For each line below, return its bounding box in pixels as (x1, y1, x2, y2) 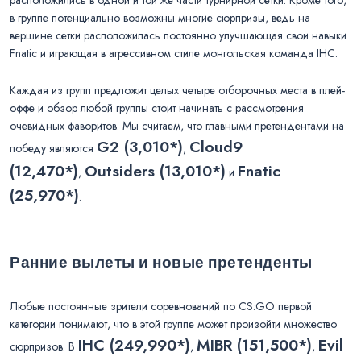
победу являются (10, 139, 97, 156)
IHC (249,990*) (78, 333, 190, 356)
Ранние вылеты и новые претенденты (10, 251, 313, 271)
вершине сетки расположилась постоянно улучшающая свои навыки (10, 27, 346, 44)
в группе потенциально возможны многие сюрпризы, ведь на (10, 9, 310, 26)
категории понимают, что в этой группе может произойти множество (10, 315, 337, 332)
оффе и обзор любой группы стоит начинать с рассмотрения (10, 99, 304, 116)
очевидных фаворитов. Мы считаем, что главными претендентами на (10, 117, 344, 134)
